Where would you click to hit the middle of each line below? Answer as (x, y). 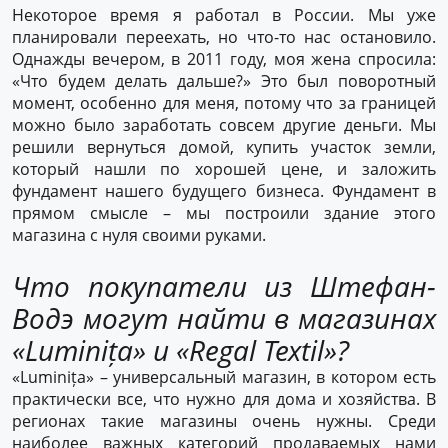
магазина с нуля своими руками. (139, 235)
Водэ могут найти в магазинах (224, 318)
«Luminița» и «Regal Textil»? (180, 350)
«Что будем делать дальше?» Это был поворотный (224, 81)
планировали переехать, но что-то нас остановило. (224, 37)
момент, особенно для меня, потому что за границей (224, 103)
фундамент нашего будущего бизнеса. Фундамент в (224, 191)
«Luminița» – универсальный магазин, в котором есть (224, 377)
